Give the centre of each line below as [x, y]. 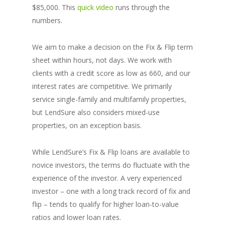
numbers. [47, 21]
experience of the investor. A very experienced [107, 178]
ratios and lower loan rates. [77, 217]
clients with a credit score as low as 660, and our [111, 73]
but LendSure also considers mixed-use [96, 113]
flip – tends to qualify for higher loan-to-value [105, 204]
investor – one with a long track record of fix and [111, 191]
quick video [95, 8]
